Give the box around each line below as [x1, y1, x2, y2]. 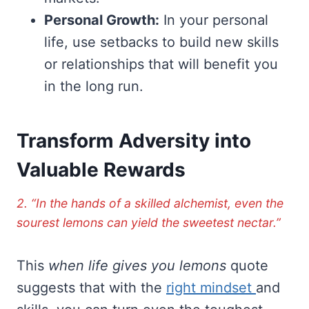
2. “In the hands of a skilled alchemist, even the [17, 195, 283, 210]
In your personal [159, 11, 268, 28]
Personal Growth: [44, 11, 159, 28]
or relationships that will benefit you [44, 55, 278, 72]
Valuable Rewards [17, 157, 186, 181]
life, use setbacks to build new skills [44, 33, 279, 50]
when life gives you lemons [48, 257, 226, 274]
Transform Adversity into [17, 128, 251, 152]
